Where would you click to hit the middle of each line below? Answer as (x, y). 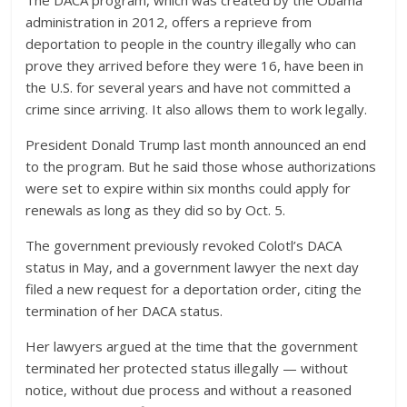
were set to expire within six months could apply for (189, 188)
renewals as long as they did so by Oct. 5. (156, 209)
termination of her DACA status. (124, 310)
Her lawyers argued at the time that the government (192, 346)
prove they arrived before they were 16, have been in (195, 65)
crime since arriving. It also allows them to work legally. (197, 109)
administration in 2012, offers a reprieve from (169, 21)
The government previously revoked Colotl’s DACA (184, 245)
